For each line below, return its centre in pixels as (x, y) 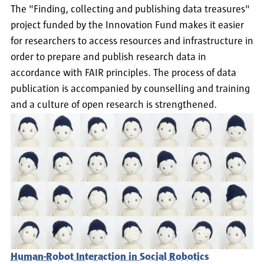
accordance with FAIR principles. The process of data (123, 73)
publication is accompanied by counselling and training (130, 89)
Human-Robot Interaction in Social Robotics (110, 257)
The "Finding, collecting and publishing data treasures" (130, 9)
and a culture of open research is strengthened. (114, 105)
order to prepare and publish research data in (108, 57)
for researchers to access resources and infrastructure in (132, 41)
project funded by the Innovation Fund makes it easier (127, 25)
